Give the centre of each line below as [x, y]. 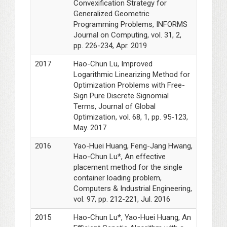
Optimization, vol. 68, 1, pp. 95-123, [130, 117]
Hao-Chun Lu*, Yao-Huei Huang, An [132, 218]
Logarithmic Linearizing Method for [131, 75]
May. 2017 [90, 128]
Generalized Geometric [111, 14]
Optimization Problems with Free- [129, 85]
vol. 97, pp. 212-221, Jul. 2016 [122, 199]
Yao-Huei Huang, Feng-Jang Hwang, [133, 146]
